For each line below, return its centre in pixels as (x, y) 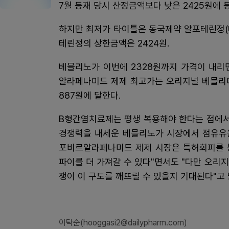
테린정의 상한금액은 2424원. (114, 43)
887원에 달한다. (90, 95)
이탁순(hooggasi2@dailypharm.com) (123, 223)
